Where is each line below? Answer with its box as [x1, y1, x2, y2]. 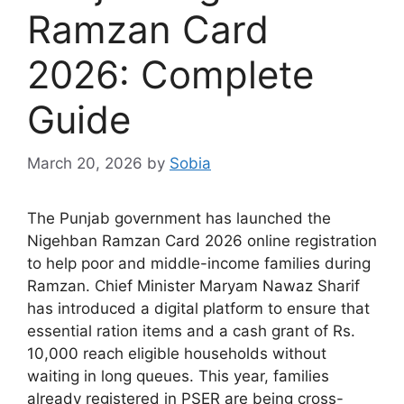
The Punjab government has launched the [27, 209, 331, 228]
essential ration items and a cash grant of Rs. [27, 322, 355, 341]
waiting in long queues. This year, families [27, 367, 329, 386]
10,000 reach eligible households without [27, 344, 326, 363]
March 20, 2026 [27, 154, 142, 173]
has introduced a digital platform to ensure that [27, 299, 370, 318]
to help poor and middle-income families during [27, 254, 371, 273]
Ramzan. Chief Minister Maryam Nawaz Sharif [27, 277, 360, 296]
